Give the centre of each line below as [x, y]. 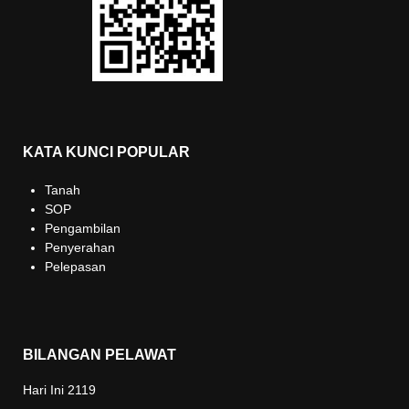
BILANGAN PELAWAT [100, 355]
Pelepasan [75, 267]
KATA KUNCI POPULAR [106, 152]
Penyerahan [80, 247]
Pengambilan [83, 228]
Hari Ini [45, 390]
